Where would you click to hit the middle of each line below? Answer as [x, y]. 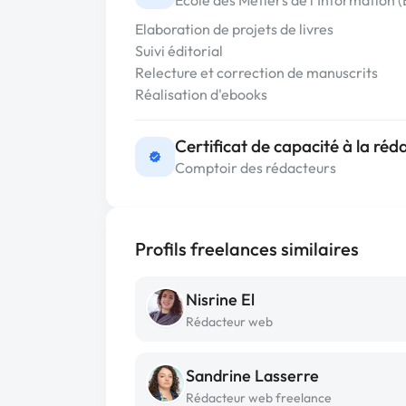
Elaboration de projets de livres [234, 29]
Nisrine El [220, 300]
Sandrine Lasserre [252, 376]
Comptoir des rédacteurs [256, 168]
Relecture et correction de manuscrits [256, 72]
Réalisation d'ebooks [201, 94]
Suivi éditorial [179, 51]
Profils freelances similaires [247, 249]
